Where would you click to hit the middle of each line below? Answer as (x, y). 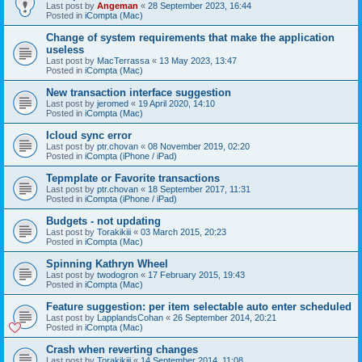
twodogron (118, 274)
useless (65, 49)
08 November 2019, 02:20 (199, 146)
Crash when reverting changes (122, 349)
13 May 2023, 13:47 (198, 60)
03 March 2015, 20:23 (183, 232)
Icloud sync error (89, 135)
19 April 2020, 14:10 (177, 103)
